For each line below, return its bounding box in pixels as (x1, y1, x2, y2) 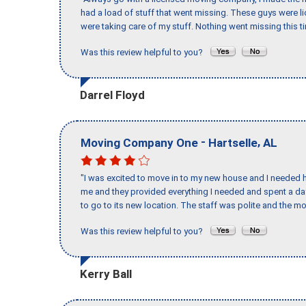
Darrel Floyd (80, 87, 145, 102)
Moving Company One (81, 135, 198, 150)
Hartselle (208, 135, 258, 150)
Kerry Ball (80, 266, 132, 281)
